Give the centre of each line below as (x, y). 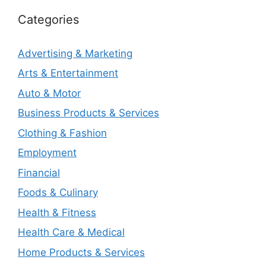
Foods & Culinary (58, 192)
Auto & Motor (49, 93)
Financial (39, 172)
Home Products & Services (81, 252)
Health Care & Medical (71, 232)
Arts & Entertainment (68, 73)
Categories (48, 19)
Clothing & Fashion (62, 133)
